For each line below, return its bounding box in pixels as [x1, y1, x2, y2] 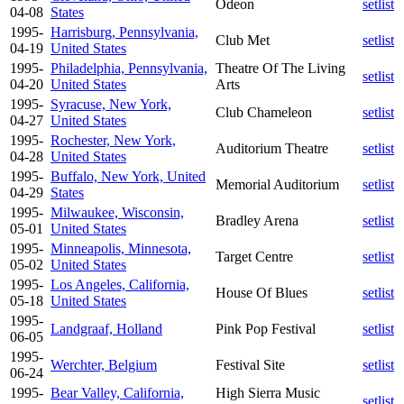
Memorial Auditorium [216, 176, 339, 192]
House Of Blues [216, 284, 308, 300]
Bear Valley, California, [50, 384, 184, 400]
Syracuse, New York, [50, 96, 171, 112]
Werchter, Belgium [50, 356, 157, 372]
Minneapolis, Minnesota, [50, 240, 191, 256]
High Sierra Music [216, 384, 320, 400]
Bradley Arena [216, 212, 298, 228]
